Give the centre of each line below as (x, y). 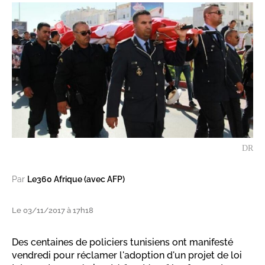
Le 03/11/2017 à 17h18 (53, 211)
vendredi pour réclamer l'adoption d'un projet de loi (127, 256)
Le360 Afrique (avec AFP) (76, 180)
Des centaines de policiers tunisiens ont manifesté (122, 243)
